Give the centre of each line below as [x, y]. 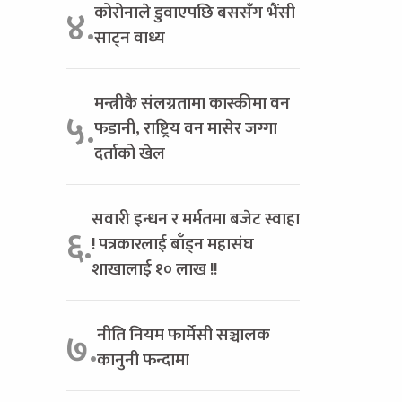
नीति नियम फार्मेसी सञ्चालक [184, 334]
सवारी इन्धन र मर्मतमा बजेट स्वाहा [196, 218]
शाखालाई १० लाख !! [154, 269]
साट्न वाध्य [130, 37]
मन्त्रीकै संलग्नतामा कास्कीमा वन [192, 103]
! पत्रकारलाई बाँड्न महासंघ [173, 244]
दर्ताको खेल [130, 153]
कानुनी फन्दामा [143, 359]
